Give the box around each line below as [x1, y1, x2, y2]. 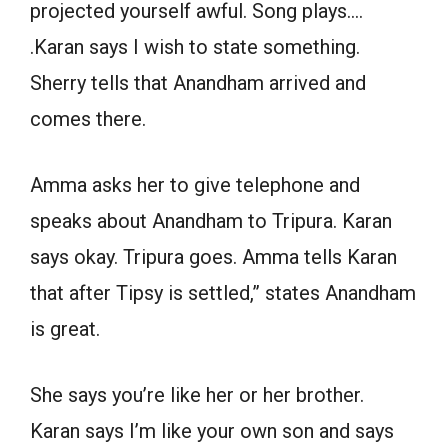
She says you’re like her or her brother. [30, 383, 364, 408]
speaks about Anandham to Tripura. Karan [30, 209, 392, 234]
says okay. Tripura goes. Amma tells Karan [30, 245, 397, 270]
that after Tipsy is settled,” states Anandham [30, 281, 416, 306]
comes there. [30, 107, 146, 132]
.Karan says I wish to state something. [30, 35, 360, 60]
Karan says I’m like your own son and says [30, 419, 394, 444]
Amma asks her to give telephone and [30, 173, 360, 198]
